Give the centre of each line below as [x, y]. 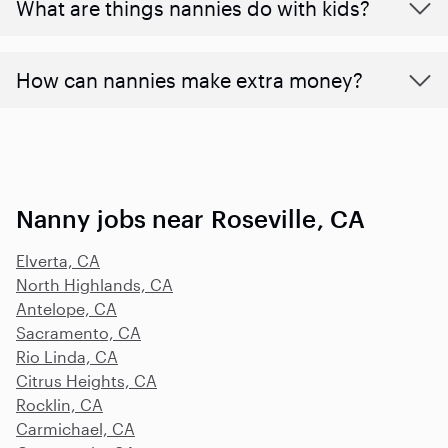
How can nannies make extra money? [189, 79]
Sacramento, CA [78, 332]
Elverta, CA [58, 260]
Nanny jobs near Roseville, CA [190, 218]
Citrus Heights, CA [86, 380]
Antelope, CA [66, 308]
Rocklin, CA [59, 404]
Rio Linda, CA [67, 356]
